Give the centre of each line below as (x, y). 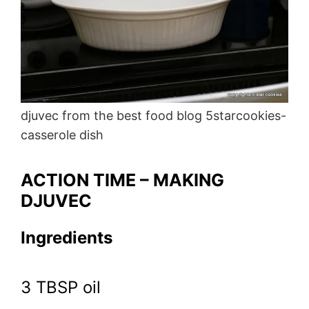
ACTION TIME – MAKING (122, 180)
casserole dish (62, 135)
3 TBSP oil (61, 287)
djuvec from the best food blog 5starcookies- (153, 116)
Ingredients (67, 238)
